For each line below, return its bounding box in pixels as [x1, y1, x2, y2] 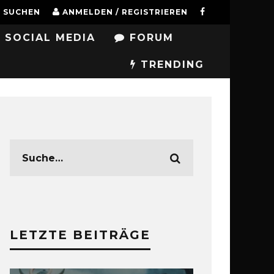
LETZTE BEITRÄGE [10, 228, 150, 242]
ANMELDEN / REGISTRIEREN [62, 7, 188, 17]
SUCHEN [3, 7, 40, 17]
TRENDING [136, 59, 204, 70]
